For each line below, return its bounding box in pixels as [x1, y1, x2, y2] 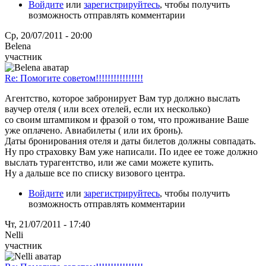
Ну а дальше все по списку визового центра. [5, 167, 185, 178]
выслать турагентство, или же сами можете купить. [5, 157, 214, 167]
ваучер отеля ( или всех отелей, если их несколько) [5, 103, 210, 114]
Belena [5, 40, 31, 51]
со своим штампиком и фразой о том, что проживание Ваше [5, 114, 249, 125]
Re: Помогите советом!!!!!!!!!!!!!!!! [5, 72, 143, 83]
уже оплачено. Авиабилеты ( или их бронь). [5, 125, 183, 135]
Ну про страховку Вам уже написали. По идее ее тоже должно [5, 146, 258, 157]
